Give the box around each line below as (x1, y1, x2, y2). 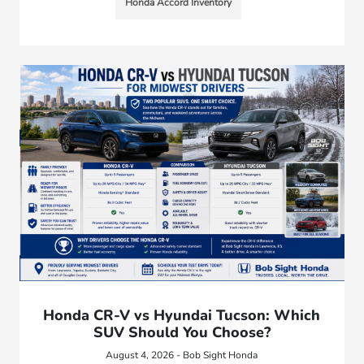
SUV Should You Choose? (93, 322, 271, 342)
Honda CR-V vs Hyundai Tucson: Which (43, 305, 321, 325)
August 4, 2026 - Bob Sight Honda (106, 348, 258, 362)
